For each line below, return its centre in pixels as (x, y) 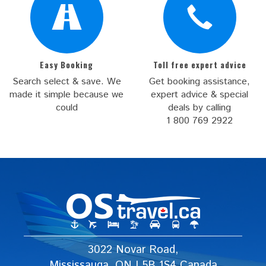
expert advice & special (199, 95)
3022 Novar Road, (133, 250)
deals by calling (199, 108)
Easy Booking (66, 65)
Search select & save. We (66, 82)
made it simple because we (66, 95)
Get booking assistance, (199, 82)
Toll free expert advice (199, 65)
